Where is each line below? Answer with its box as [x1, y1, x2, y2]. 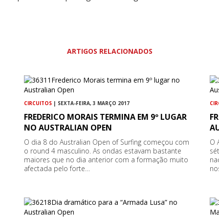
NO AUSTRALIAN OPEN [24, 122, 112, 133]
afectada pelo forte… [24, 163, 90, 173]
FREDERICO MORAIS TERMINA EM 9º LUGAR [24, 111, 187, 122]
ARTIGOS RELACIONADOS [66, 46, 153, 56]
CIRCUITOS [24, 99, 52, 107]
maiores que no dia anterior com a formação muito [24, 154, 189, 164]
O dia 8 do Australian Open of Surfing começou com [24, 137, 190, 147]
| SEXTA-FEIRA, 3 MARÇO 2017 [52, 99, 130, 107]
